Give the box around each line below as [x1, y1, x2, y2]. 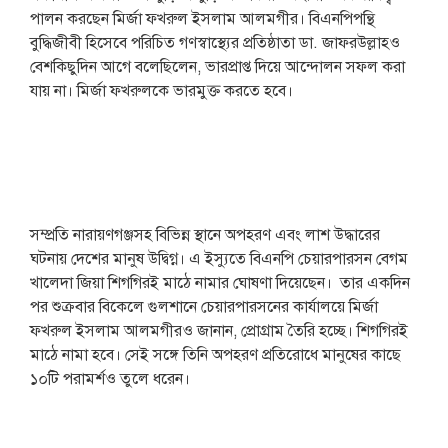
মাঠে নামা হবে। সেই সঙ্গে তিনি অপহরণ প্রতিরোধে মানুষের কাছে [29, 345, 401, 365]
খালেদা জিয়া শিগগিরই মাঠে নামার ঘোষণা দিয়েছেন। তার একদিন [29, 273, 410, 293]
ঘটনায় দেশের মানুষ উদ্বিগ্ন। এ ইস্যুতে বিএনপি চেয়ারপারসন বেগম [29, 249, 408, 269]
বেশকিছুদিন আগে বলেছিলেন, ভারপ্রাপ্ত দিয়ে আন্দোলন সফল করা [29, 57, 405, 77]
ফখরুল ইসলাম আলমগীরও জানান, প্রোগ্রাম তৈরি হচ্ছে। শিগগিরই [29, 321, 408, 341]
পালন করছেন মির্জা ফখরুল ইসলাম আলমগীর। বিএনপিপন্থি [29, 9, 375, 29]
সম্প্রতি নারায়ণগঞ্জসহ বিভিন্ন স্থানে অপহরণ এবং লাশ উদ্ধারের [29, 225, 380, 245]
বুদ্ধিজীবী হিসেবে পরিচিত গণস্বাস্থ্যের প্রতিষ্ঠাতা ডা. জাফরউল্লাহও [29, 33, 400, 53]
